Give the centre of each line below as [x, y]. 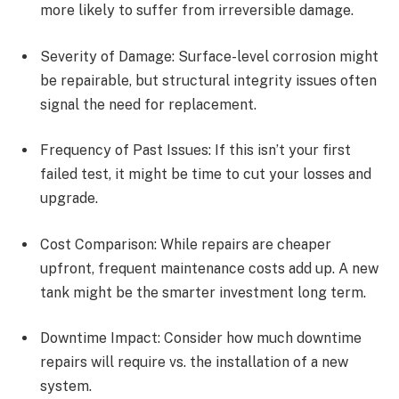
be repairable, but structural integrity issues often [208, 80]
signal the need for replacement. [148, 104]
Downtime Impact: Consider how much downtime [201, 338]
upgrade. [69, 199]
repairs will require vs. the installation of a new [194, 362]
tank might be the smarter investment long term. [203, 292]
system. [66, 387]
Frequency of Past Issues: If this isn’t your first [195, 151]
